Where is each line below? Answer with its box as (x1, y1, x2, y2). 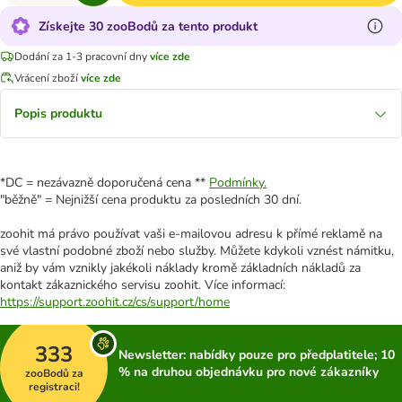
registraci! (28, 379, 80, 394)
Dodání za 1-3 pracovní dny (14, 48, 147, 64)
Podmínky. (209, 174, 267, 191)
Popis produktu (14, 105, 102, 122)
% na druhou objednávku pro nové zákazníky (118, 363, 379, 380)
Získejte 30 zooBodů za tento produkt (39, 17, 258, 35)
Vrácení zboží (14, 70, 81, 85)
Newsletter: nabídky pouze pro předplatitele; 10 (118, 346, 395, 363)
